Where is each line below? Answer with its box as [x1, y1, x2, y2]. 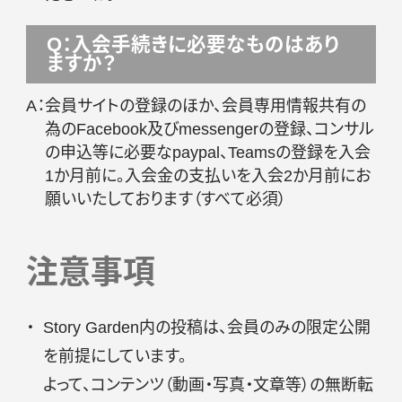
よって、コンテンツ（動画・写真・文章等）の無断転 [42, 375, 373, 394]
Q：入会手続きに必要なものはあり [47, 33, 340, 56]
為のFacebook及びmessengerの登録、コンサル [44, 119, 374, 138]
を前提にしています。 [42, 346, 187, 365]
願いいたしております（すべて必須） [44, 189, 286, 208]
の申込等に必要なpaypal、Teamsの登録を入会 [44, 143, 371, 162]
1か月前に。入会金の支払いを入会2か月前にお [44, 166, 371, 185]
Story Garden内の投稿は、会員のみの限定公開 [42, 318, 371, 336]
